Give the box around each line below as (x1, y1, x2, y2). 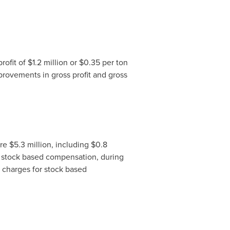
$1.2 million (27, 56, 68, 68)
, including (51, 139, 91, 150)
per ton (100, 56, 128, 68)
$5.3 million (9, 139, 51, 150)
